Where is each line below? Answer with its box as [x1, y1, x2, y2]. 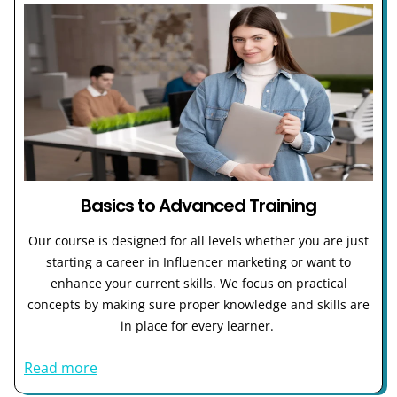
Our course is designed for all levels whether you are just [28, 231, 369, 249]
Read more [24, 358, 97, 378]
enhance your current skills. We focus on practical [50, 274, 347, 292]
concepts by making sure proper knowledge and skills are [27, 295, 370, 313]
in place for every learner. [120, 316, 277, 334]
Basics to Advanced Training [81, 192, 316, 218]
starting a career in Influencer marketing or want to [46, 253, 351, 270]
